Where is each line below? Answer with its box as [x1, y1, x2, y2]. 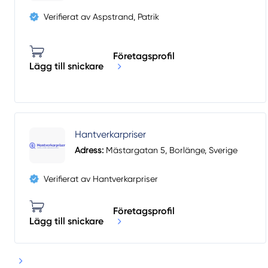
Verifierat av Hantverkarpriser [44, 174, 158, 184]
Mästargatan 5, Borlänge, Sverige [103, 145, 237, 156]
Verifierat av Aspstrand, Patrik [44, 12, 159, 22]
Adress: [75, 145, 103, 156]
